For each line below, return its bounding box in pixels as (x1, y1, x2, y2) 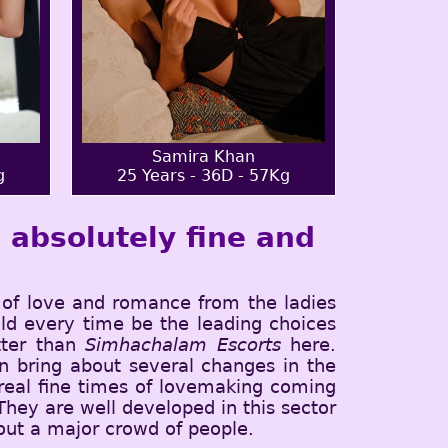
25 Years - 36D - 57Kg (117, 166, 290, 185)
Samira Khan (152, 147, 255, 166)
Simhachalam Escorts (85, 334, 281, 355)
